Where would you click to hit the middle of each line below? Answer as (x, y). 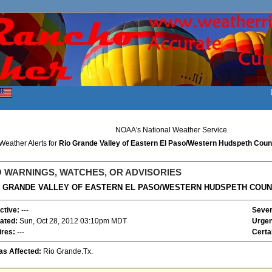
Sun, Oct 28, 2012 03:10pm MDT (72, 221)
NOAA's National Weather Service (171, 130)
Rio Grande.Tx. (67, 252)
